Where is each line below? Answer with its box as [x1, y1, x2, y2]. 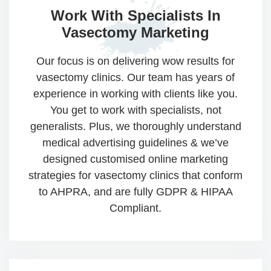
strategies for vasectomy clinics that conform [28, 169, 243, 182]
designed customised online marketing [43, 153, 228, 166]
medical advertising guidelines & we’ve [42, 137, 229, 149]
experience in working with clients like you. [33, 88, 238, 100]
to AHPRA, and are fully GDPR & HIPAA [38, 186, 233, 198]
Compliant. [109, 202, 162, 215]
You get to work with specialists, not [50, 104, 221, 117]
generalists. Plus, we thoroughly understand [30, 120, 241, 133]
